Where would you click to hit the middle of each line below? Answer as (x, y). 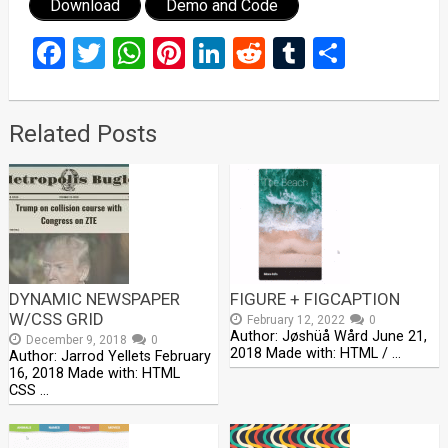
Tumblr (353, 53)
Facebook (131, 53)
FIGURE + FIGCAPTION (315, 299)
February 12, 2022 (296, 320)
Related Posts (82, 134)
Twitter (153, 53)
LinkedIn (283, 53)
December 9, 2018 (76, 340)
